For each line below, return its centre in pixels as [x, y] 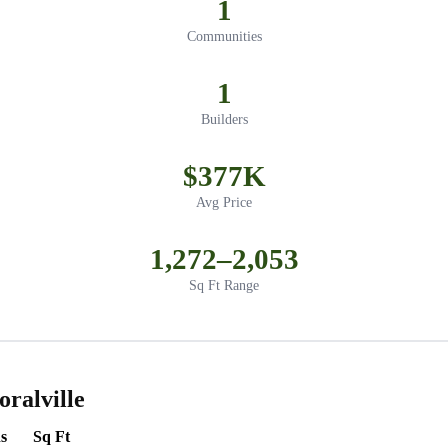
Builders [224, 120]
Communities [224, 37]
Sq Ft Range [224, 286]
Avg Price [224, 203]
